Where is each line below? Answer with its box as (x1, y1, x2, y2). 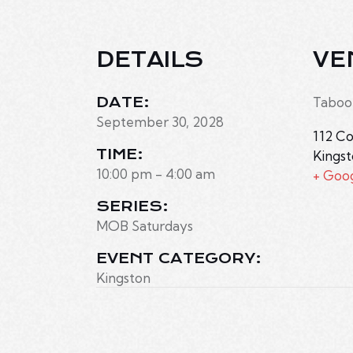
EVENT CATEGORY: (96, 250, 262, 268)
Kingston (96, 269, 150, 287)
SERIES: (96, 198, 169, 216)
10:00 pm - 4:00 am (96, 165, 215, 183)
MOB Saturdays (96, 217, 193, 235)
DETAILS (96, 47, 204, 73)
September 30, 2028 (96, 113, 224, 131)
